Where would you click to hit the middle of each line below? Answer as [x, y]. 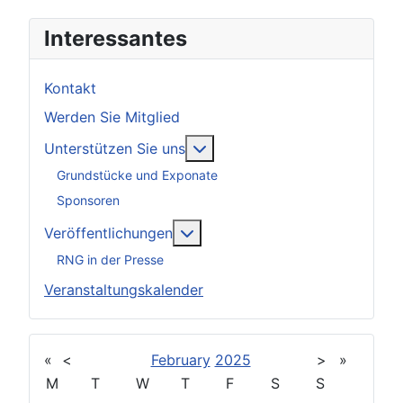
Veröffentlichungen [108, 233]
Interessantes [116, 38]
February [180, 360]
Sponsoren [88, 200]
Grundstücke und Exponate [137, 175]
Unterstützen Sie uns [115, 148]
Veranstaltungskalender [124, 290]
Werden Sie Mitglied [112, 117]
